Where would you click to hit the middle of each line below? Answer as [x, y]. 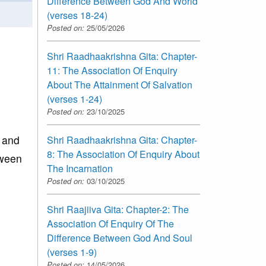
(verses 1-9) [72, 252]
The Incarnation [80, 169]
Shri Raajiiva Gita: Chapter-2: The [118, 210]
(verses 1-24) [75, 99]
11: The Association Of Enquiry [112, 71]
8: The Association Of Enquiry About [123, 154]
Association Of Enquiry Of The [110, 224]
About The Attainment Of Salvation [120, 85]
